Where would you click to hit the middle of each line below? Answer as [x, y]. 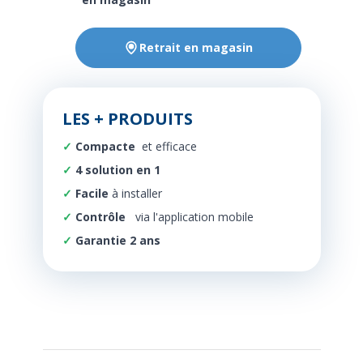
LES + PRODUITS [127, 119]
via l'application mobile [196, 217]
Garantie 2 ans [117, 240]
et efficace [169, 146]
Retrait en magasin [196, 47]
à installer [135, 193]
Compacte [105, 146]
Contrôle [100, 217]
